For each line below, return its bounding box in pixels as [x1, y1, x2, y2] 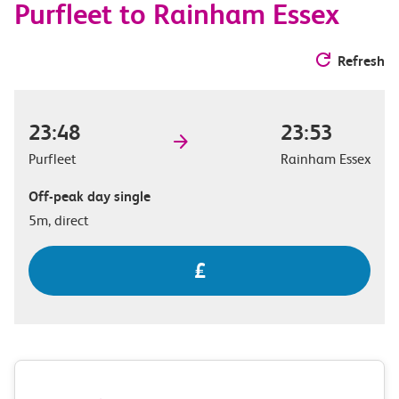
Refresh [338, 52, 385, 69]
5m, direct [28, 211, 89, 229]
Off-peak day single [28, 187, 151, 205]
